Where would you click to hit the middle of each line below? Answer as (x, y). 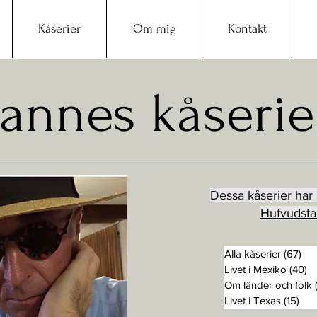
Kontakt (247, 29)
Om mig (154, 29)
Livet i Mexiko (255, 269)
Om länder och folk (268, 285)
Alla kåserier (253, 254)
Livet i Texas (253, 300)
